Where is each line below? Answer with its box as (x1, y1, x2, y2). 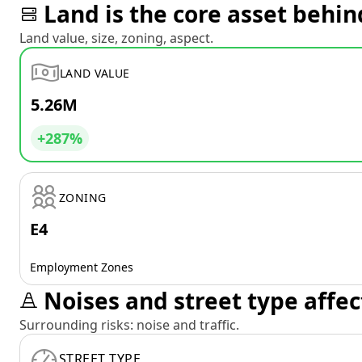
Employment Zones (30, 259, 133, 275)
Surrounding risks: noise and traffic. (19, 316, 239, 334)
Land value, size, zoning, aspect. (19, 29, 213, 47)
